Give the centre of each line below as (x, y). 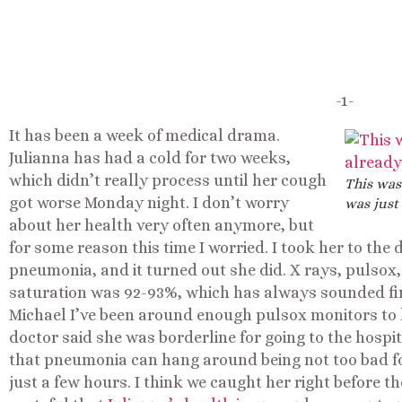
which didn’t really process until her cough (168, 181)
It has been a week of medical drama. (144, 136)
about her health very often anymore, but (162, 226)
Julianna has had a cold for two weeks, (150, 158)
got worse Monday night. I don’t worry (149, 203)
